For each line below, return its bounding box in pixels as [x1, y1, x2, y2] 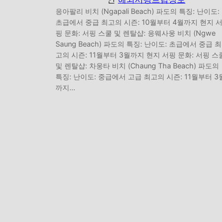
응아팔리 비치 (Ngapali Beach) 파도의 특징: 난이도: [55, 6, 220, 15]
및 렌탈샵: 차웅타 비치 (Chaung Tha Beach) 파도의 [55, 61, 219, 70]
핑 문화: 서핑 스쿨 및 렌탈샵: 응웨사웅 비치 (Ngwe [55, 28, 216, 37]
